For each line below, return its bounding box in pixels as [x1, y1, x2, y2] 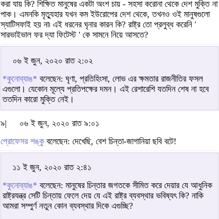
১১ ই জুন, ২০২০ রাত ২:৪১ [13, 162, 91, 172]
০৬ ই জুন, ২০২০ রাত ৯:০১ [20, 118, 99, 128]
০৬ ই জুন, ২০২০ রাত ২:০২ [13, 55, 93, 66]
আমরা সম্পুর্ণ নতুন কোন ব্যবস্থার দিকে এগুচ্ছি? [2, 200, 133, 211]
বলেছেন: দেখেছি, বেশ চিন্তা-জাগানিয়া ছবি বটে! [44, 136, 176, 146]
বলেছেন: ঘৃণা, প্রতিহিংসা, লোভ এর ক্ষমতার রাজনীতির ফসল [37, 73, 203, 84]
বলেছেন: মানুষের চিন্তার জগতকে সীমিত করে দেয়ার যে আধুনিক [37, 180, 212, 190]
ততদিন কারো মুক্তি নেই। [2, 94, 74, 104]
